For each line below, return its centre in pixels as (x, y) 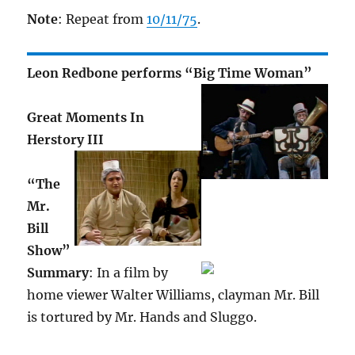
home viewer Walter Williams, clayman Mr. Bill (174, 295)
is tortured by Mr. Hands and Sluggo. (142, 317)
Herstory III (66, 140)
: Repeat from (103, 19)
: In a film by (129, 273)
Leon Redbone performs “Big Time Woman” (170, 73)
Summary (58, 273)
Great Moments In (86, 118)
